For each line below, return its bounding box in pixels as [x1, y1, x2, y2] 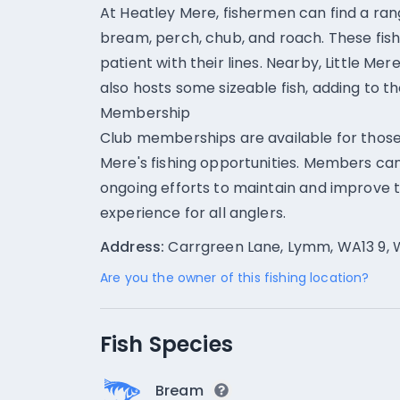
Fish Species [100, 329, 233, 359]
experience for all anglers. [100, 203, 287, 223]
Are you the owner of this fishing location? [100, 269, 370, 287]
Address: [100, 237, 165, 257]
